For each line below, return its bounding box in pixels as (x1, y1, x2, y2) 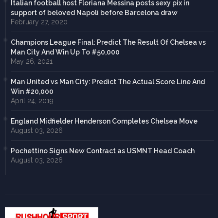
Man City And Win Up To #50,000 (11, 48, 120, 56)
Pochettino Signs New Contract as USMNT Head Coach (11, 146, 195, 155)
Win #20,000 (11, 87, 54, 95)
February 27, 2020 (11, 18, 68, 26)
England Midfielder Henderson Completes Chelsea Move (11, 117, 198, 125)
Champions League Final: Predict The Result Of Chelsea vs (11, 38, 206, 46)
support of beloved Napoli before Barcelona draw (11, 8, 178, 17)
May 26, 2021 (11, 57, 53, 65)
